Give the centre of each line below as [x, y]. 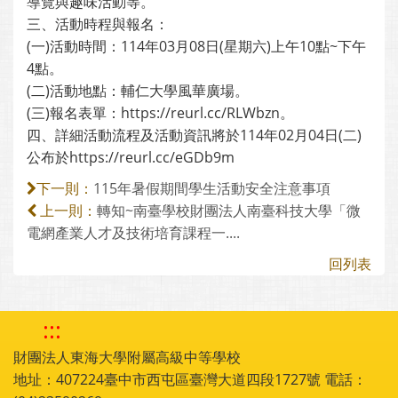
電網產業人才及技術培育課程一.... [133, 233]
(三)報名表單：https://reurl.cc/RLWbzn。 [160, 113]
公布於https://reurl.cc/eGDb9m [131, 157]
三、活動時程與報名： [98, 24]
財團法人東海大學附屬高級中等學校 [127, 357]
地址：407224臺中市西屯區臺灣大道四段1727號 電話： [190, 379]
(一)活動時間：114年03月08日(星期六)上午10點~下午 [196, 46]
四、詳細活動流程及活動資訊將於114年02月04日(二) [194, 135]
